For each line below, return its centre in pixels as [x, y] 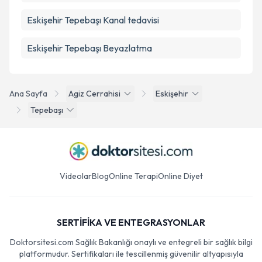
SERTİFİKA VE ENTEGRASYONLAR [131, 222]
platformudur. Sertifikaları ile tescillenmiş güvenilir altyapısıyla [131, 254]
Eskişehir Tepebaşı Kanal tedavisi [93, 20]
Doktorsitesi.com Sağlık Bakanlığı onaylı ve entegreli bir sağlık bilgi [131, 242]
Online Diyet [180, 176]
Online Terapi [133, 176]
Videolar [75, 176]
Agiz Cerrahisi [94, 94]
